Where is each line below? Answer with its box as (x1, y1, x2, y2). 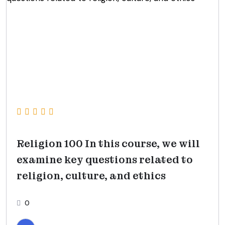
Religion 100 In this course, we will (17, 137, 200, 150)
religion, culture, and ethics (17, 169, 166, 182)
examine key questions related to (17, 153, 193, 166)
